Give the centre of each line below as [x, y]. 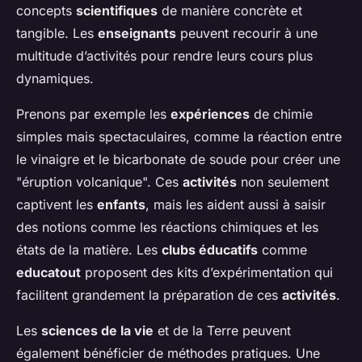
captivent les [57, 205]
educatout [48, 273]
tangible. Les [57, 34]
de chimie [281, 114]
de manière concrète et [230, 11]
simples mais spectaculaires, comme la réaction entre [179, 137]
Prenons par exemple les [93, 114]
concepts [46, 11]
